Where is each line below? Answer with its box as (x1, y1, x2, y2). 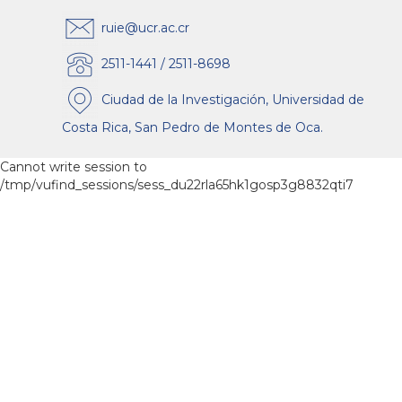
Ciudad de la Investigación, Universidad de (98, 91, 364, 108)
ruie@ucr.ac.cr (98, 19, 189, 36)
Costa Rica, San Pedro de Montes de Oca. (62, 119, 323, 136)
